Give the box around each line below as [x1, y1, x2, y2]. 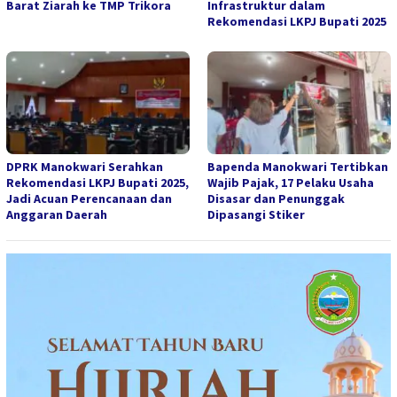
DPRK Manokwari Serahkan [6, 159, 163, 175]
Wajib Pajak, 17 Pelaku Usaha [207, 175, 374, 191]
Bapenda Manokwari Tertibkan [207, 159, 388, 175]
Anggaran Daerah [6, 206, 107, 223]
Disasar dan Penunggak [207, 191, 345, 207]
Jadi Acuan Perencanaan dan [6, 191, 172, 207]
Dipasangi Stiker [207, 206, 305, 223]
